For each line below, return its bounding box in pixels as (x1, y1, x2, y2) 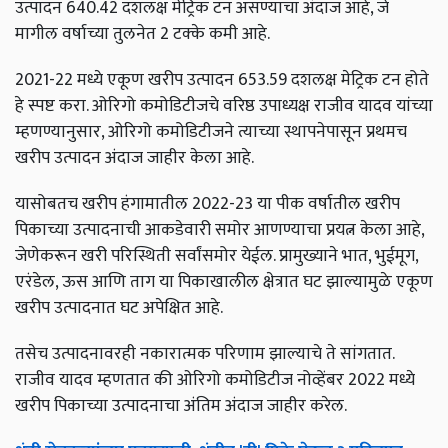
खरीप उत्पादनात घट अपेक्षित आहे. (15, 293, 223, 323)
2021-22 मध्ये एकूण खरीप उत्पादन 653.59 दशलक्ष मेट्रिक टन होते (15, 65, 429, 95)
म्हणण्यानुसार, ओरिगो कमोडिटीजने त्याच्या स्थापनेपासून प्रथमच (15, 117, 407, 147)
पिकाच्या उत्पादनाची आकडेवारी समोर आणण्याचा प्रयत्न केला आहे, (15, 215, 424, 245)
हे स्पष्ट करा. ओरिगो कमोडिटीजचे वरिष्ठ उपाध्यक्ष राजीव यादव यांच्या (15, 91, 433, 121)
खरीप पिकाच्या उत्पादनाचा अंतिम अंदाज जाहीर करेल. (15, 391, 347, 421)
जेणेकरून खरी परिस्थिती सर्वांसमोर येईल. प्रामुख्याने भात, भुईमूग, (15, 241, 418, 271)
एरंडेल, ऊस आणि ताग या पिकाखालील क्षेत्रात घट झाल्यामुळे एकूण (15, 267, 433, 297)
